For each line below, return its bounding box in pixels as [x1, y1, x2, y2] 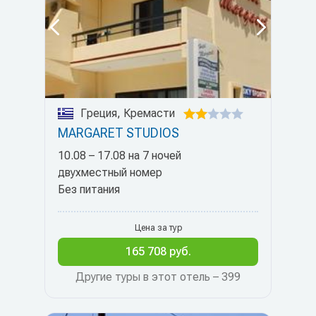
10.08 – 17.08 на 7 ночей [58, 149, 181, 162]
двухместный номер [58, 166, 162, 179]
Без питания [58, 183, 120, 196]
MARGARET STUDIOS [58, 126, 179, 140]
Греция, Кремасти [80, 107, 175, 120]
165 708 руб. [125, 245, 191, 258]
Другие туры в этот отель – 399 [75, 270, 241, 284]
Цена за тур [134, 223, 182, 233]
